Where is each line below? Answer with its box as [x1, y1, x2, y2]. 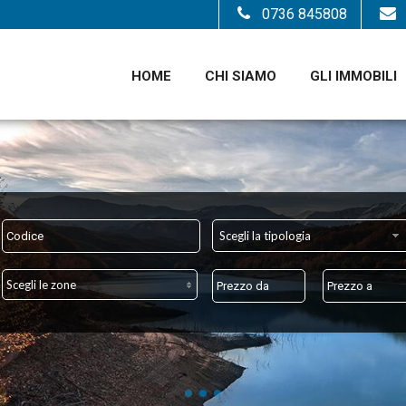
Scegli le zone [6, 277, 77, 292]
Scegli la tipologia [218, 228, 311, 243]
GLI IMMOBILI [309, 68, 397, 84]
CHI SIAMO [204, 68, 276, 84]
